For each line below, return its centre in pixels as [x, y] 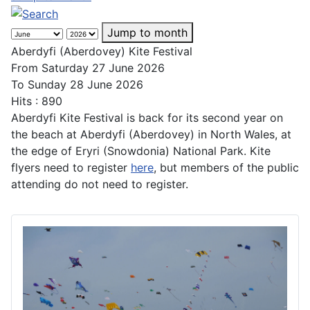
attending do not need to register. [100, 184]
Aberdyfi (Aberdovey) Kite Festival [102, 51]
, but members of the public [226, 167]
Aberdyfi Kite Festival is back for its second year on [147, 117]
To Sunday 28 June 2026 [77, 84]
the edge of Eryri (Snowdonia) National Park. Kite [141, 151]
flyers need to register [71, 167]
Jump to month [147, 32]
